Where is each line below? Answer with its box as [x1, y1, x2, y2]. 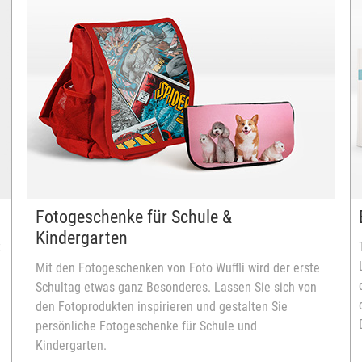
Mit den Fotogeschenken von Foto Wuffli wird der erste [36, 260, 320, 276]
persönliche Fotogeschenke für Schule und [36, 318, 257, 334]
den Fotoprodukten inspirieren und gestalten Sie [36, 299, 288, 314]
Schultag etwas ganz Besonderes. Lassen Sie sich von [36, 280, 317, 295]
